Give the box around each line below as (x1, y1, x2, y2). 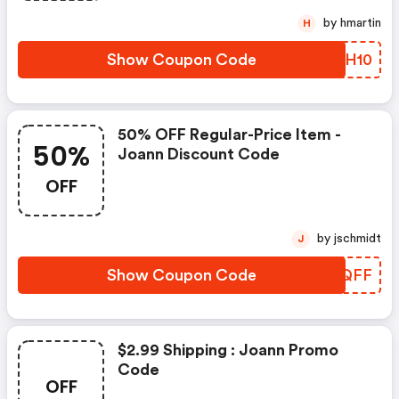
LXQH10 (312, 52, 372, 69)
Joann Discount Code (118, 146, 280, 163)
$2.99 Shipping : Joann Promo (118, 342, 338, 359)
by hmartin (340, 17, 381, 30)
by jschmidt (334, 232, 381, 246)
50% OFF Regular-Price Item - (118, 126, 341, 143)
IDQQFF (308, 267, 372, 284)
